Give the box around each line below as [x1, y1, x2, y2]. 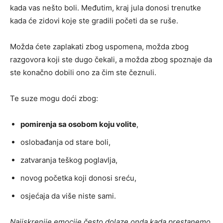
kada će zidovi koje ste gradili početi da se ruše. [10, 16, 178, 26]
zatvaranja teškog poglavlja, [20, 155, 117, 165]
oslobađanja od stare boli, [20, 137, 111, 147]
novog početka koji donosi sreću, [20, 173, 136, 183]
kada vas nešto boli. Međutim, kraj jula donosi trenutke [10, 3, 201, 13]
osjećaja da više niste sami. [20, 191, 116, 201]
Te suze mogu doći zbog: [10, 94, 98, 104]
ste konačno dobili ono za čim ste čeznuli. [10, 68, 156, 78]
